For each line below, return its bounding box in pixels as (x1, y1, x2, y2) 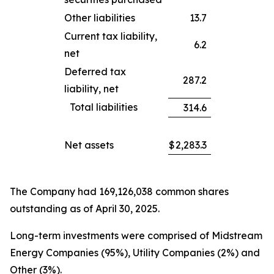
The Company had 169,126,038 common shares (10, 185, 229, 198)
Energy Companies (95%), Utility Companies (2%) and (10, 246, 260, 259)
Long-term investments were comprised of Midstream (10, 229, 262, 242)
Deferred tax (64, 65, 126, 78)
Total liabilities (69, 101, 138, 113)
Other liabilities (64, 12, 135, 24)
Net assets (64, 139, 114, 151)
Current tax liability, (64, 30, 157, 42)
